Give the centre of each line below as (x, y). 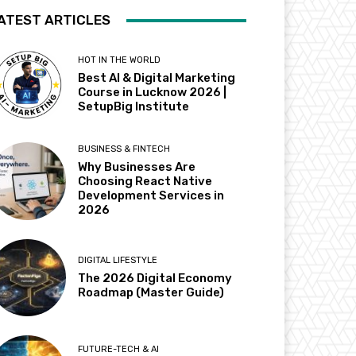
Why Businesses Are (137, 167)
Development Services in (151, 196)
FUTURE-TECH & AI (119, 349)
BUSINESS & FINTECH (124, 149)
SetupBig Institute (135, 107)
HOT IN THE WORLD (120, 60)
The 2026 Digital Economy (155, 278)
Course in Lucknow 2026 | (153, 93)
